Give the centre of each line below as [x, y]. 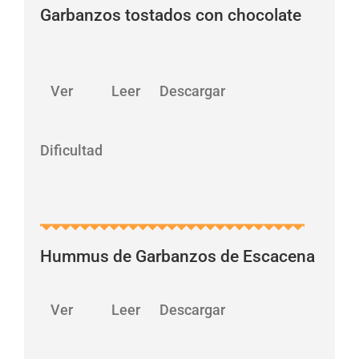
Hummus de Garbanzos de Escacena [178, 256]
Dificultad [72, 150]
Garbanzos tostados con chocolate [171, 16]
